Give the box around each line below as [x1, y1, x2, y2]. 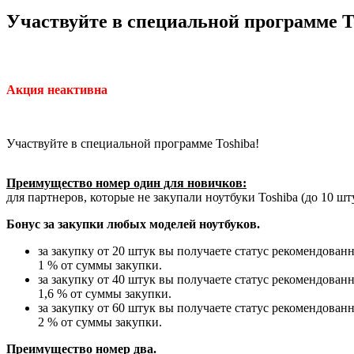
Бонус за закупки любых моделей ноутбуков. [6, 217, 260, 231]
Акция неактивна [6, 82, 107, 96]
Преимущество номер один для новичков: [6, 175, 247, 190]
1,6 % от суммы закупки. [38, 286, 171, 300]
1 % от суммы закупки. [38, 258, 162, 272]
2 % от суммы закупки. [38, 314, 162, 329]
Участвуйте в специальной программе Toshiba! [6, 136, 259, 150]
